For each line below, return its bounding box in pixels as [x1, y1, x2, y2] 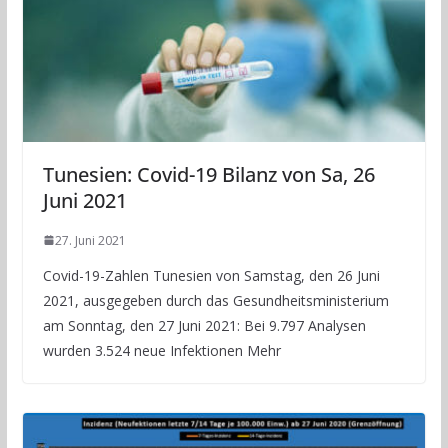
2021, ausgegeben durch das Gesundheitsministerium [42, 290, 389, 310]
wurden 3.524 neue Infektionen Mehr [42, 340, 281, 360]
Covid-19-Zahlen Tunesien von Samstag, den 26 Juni [42, 265, 380, 285]
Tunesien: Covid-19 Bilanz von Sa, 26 [42, 160, 375, 188]
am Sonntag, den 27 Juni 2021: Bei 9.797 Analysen [42, 315, 366, 335]
